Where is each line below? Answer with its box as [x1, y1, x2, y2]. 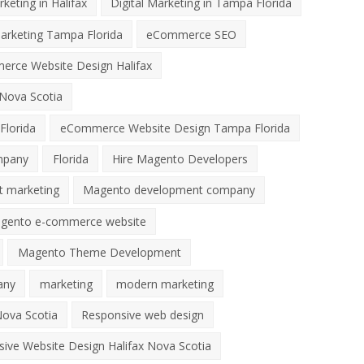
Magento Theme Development [17, 245, 181, 261]
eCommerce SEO [145, 26, 236, 42]
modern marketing [115, 275, 214, 292]
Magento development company [82, 182, 255, 198]
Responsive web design [80, 306, 204, 323]
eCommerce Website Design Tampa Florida [59, 119, 290, 136]
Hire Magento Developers [111, 151, 248, 167]
